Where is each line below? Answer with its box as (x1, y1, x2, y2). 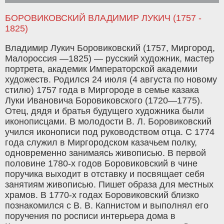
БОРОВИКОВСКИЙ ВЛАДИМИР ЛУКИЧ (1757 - (5, 13, 201, 23)
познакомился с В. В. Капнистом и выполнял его (5, 200, 208, 211)
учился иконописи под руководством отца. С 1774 (5, 127, 214, 137)
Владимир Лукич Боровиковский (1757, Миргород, (5, 43, 215, 53)
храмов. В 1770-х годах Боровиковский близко (5, 190, 199, 200)
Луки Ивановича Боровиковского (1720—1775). (5, 95, 202, 106)
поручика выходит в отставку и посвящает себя (5, 169, 204, 179)
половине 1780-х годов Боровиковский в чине (5, 158, 197, 169)
